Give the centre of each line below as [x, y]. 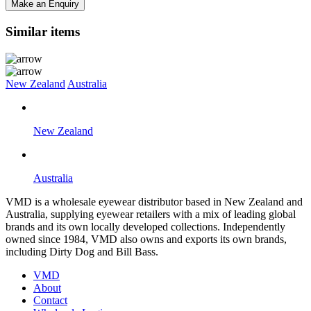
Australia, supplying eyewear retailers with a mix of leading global [151, 214]
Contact [50, 300]
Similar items [43, 31]
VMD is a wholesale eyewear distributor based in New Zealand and [154, 201]
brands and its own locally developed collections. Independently [145, 226]
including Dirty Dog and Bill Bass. [82, 251]
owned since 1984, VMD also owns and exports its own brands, [146, 239]
